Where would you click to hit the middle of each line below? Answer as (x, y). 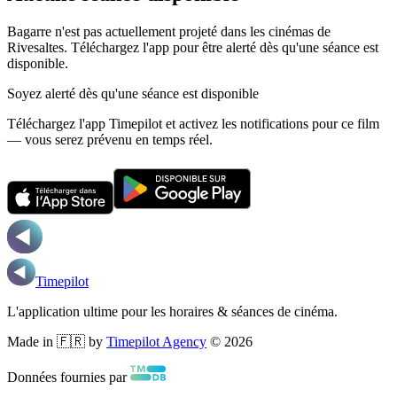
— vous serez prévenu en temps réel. (110, 139)
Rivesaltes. (37, 47)
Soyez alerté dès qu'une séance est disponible (133, 93)
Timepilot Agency (156, 341)
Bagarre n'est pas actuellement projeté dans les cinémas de (169, 31)
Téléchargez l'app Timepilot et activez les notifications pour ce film (193, 123)
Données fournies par (67, 377)
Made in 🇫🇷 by (55, 341)
